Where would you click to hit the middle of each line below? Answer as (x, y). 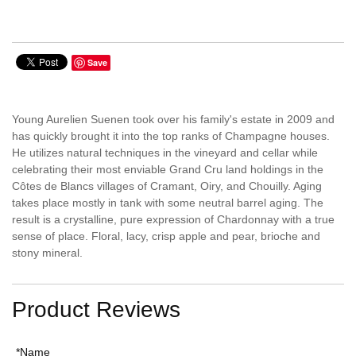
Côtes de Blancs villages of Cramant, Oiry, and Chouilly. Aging (167, 186)
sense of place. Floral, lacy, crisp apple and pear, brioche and (166, 236)
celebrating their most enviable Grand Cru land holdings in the (168, 170)
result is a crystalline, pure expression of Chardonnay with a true (173, 220)
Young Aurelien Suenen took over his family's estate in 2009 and (173, 120)
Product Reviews (96, 310)
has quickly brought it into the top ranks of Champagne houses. (171, 136)
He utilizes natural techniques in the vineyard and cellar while (165, 153)
